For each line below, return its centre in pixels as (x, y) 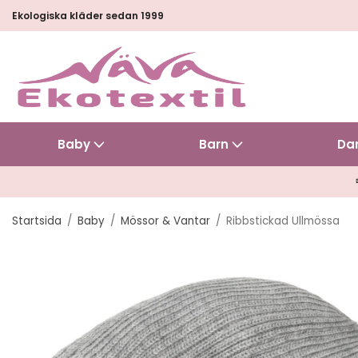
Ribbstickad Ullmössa (283, 221)
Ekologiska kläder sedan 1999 (88, 16)
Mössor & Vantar (165, 221)
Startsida (37, 221)
